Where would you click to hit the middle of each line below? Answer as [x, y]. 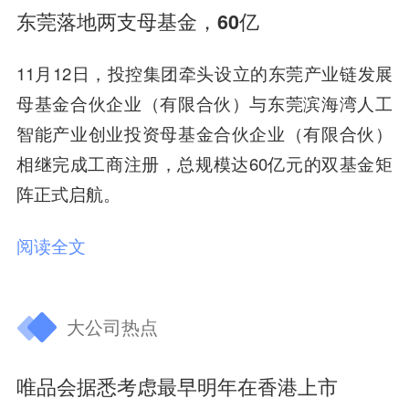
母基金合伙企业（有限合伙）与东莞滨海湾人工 [204, 103]
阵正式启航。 [68, 193]
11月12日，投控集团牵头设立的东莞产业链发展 [204, 73]
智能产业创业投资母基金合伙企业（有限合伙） [204, 133]
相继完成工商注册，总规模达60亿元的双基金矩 [204, 163]
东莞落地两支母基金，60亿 [137, 21]
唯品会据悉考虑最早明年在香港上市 [177, 386]
